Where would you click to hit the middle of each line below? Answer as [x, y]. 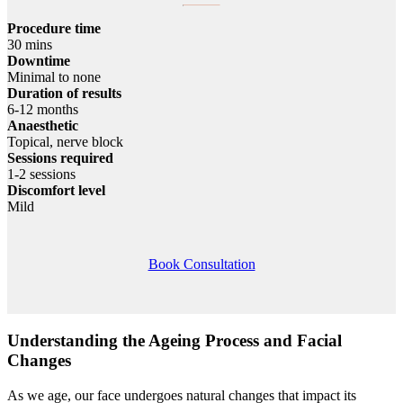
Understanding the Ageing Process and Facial [175, 341]
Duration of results [64, 94]
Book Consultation [201, 264]
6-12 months [43, 110]
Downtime [39, 61]
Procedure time [54, 29]
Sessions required [60, 158]
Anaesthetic [43, 126]
